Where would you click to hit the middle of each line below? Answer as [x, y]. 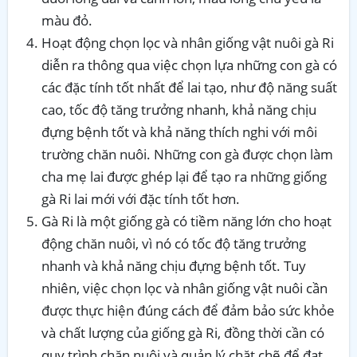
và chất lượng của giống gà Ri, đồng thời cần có [183, 332]
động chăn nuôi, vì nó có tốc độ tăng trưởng [174, 243]
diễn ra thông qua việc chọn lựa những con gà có [189, 65]
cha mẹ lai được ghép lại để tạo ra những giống [184, 176]
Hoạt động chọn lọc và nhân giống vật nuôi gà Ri [188, 42]
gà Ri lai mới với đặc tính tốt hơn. [141, 198]
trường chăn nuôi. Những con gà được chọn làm [187, 154]
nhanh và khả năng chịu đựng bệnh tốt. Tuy [174, 265]
